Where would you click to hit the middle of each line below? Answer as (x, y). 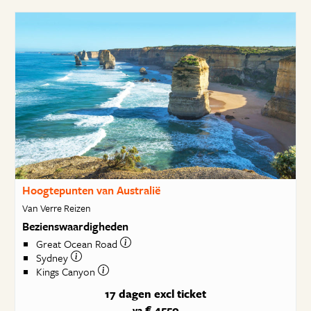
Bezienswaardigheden (75, 226)
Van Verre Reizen (56, 208)
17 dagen (128, 294)
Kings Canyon (67, 272)
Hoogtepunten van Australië (91, 190)
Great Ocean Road (78, 244)
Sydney (53, 258)
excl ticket (180, 294)
